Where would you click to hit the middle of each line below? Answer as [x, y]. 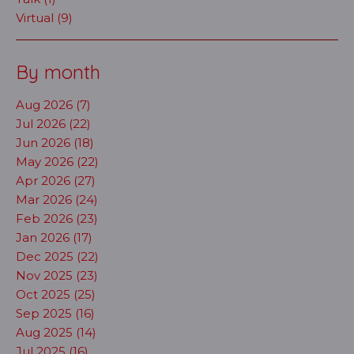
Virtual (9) [44, 17]
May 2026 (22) [57, 161]
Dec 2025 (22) [57, 256]
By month [58, 72]
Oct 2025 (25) [56, 294]
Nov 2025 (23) [57, 275]
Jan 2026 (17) [54, 237]
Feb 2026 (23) [57, 218]
